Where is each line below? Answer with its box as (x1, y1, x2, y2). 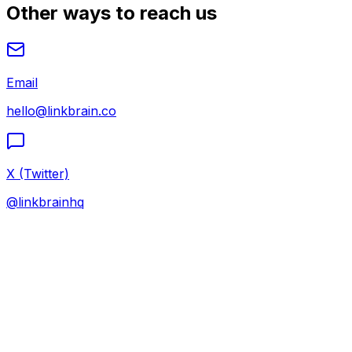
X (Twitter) (6, 165, 69, 181)
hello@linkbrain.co (6, 102, 116, 119)
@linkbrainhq (6, 193, 84, 210)
